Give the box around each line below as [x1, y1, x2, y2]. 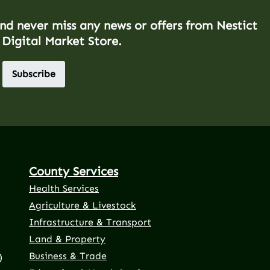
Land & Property [29, 233, 105, 245]
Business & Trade [29, 250, 107, 262]
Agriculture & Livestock [29, 199, 136, 211]
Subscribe [12, 67, 55, 80]
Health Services [29, 182, 99, 194]
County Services [29, 163, 118, 178]
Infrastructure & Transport [29, 216, 151, 228]
